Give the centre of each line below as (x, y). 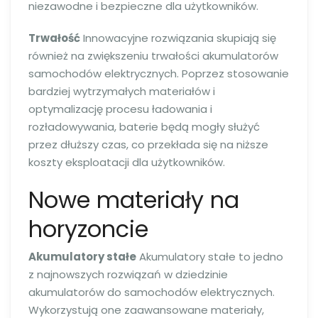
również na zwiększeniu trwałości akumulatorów (153, 55)
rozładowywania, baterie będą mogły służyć (144, 126)
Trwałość (54, 38)
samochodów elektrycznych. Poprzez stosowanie (159, 73)
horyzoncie (88, 229)
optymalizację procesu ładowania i (120, 109)
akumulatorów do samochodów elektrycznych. (152, 292)
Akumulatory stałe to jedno (210, 257)
